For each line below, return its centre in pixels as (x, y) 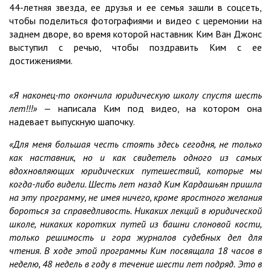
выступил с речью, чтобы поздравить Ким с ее (135, 47)
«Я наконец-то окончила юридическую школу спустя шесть (135, 95)
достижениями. (41, 60)
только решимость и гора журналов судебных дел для (135, 237)
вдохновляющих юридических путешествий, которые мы (135, 170)
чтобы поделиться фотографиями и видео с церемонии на (135, 20)
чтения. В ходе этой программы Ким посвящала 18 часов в (135, 250)
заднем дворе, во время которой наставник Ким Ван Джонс (135, 34)
